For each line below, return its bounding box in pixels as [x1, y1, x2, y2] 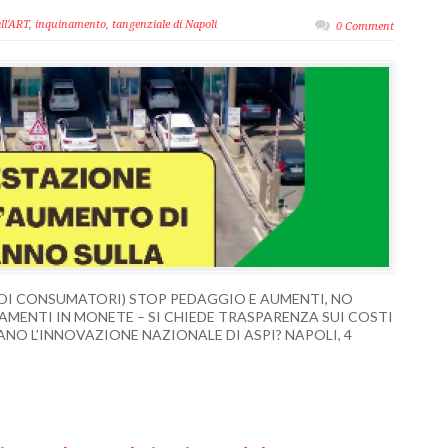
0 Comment [336, 20, 394, 33]
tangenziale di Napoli [112, 18, 217, 31]
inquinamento [35, 18, 106, 31]
